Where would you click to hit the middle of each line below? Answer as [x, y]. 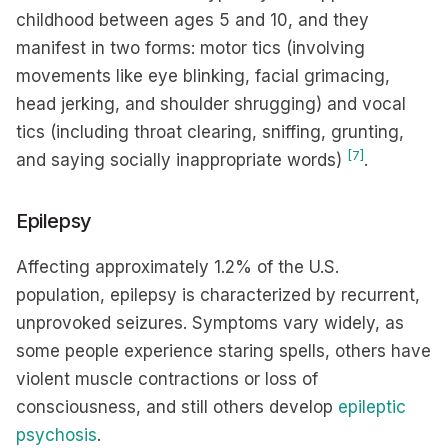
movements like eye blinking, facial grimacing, [203, 76]
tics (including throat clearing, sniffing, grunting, [210, 132]
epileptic [372, 407]
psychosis [56, 435]
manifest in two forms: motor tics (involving [190, 48]
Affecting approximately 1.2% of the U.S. [177, 267]
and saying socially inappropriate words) [181, 160]
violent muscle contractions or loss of [167, 379]
